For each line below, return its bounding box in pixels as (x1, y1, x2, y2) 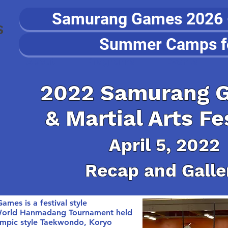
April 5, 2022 (108, 134, 220, 156)
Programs (87, 55, 135, 68)
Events (166, 55, 198, 68)
